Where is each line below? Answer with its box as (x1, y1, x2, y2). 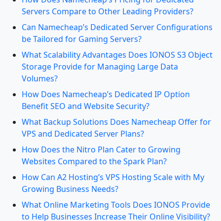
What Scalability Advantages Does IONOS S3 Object (22, 49, 213, 60)
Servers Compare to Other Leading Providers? (22, 6, 193, 17)
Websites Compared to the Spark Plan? (22, 156, 167, 167)
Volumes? (22, 73, 58, 84)
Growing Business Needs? (22, 184, 118, 194)
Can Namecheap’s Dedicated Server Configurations (22, 22, 213, 33)
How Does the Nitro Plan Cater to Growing (22, 144, 181, 155)
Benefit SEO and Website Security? (22, 101, 149, 111)
